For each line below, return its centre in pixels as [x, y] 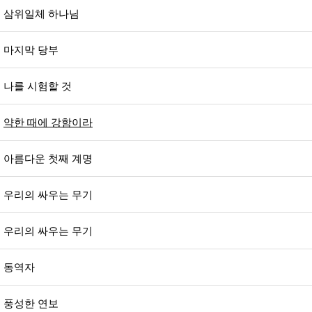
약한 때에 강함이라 [48, 122]
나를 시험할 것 [38, 86]
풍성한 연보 [31, 303]
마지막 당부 [31, 50]
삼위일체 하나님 [41, 14]
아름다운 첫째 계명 [48, 158]
